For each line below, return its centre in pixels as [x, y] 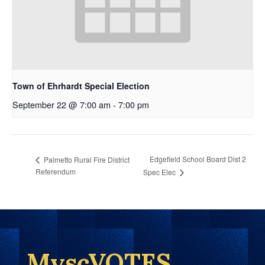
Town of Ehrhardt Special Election [81, 86]
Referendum [56, 172]
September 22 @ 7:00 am [62, 105]
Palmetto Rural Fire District [86, 159]
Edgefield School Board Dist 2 [198, 159]
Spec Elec [161, 172]
